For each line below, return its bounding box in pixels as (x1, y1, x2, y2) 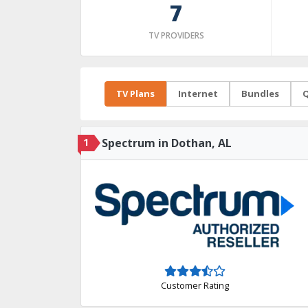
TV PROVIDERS (148, 30, 204, 41)
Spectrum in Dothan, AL (102, 135, 232, 151)
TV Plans (116, 87, 155, 100)
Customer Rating (160, 278, 229, 291)
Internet (178, 87, 218, 100)
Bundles (241, 87, 279, 100)
